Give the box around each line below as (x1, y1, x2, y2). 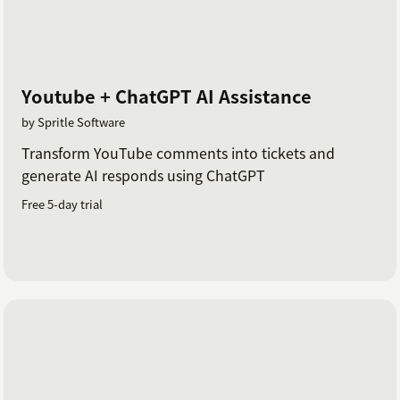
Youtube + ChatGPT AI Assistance (21, 83, 312, 110)
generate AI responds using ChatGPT (21, 164, 265, 187)
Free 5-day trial (21, 196, 103, 213)
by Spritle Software (21, 113, 125, 131)
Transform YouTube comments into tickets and (21, 142, 335, 164)
